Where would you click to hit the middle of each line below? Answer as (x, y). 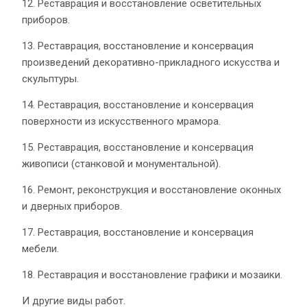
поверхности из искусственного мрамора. (121, 121)
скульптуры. (50, 78)
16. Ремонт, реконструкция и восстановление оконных (151, 189)
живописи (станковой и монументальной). (121, 163)
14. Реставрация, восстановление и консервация (138, 105)
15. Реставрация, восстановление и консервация (138, 147)
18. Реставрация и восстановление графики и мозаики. (152, 274)
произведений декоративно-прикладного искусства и (151, 62)
